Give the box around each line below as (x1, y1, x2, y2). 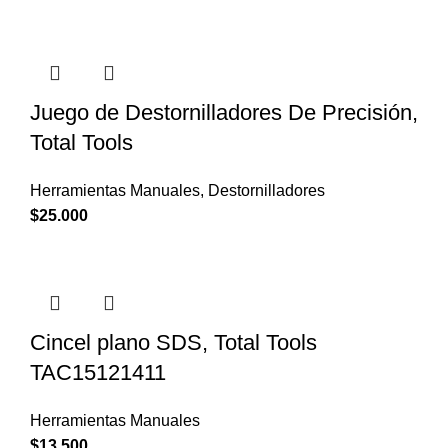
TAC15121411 (30, 359, 166, 385)
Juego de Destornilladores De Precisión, (30, 99, 418, 125)
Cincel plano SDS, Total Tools (30, 329, 317, 355)
